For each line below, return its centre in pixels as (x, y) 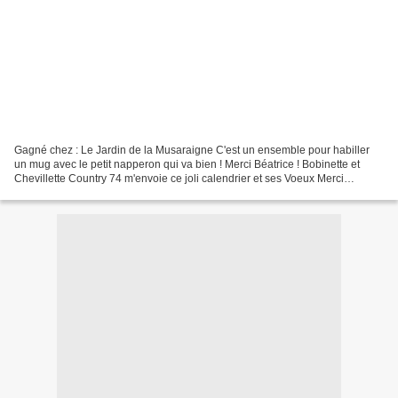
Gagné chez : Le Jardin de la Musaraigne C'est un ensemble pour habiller (192, 150)
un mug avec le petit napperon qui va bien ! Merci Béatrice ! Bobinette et (187, 164)
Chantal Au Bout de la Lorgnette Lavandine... (123, 192)
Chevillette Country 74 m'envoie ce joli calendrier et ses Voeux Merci (179, 178)
